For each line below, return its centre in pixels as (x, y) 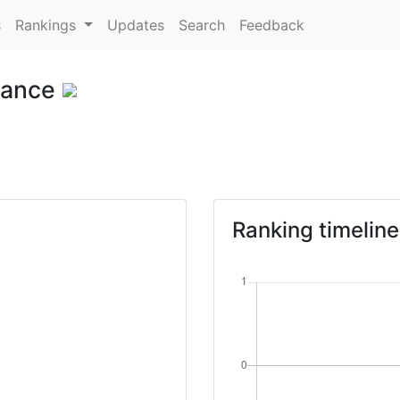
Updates (135, 25)
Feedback (271, 25)
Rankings (48, 25)
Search (201, 25)
